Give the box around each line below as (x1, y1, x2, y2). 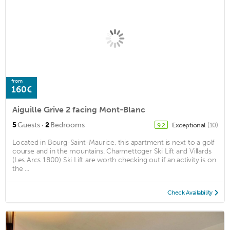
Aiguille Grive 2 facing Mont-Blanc (12, 105, 145, 115)
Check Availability (167, 189, 213, 197)
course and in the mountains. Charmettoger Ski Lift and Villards (12, 147, 212, 156)
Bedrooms (50, 121, 85, 130)
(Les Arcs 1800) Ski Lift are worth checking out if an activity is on (12, 156, 216, 165)
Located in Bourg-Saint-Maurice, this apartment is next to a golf (12, 138, 215, 147)
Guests (17, 121, 40, 130)
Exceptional (172, 121, 206, 129)
